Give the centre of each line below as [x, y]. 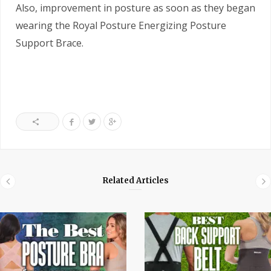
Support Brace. [50, 43]
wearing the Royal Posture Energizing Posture [121, 25]
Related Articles [135, 180]
